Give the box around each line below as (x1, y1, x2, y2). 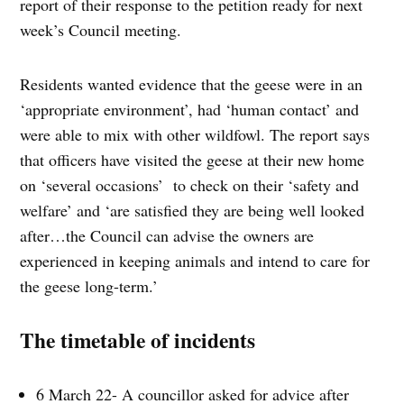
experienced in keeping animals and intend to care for (20, 249, 371, 271)
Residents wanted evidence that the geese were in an (20, 72, 363, 95)
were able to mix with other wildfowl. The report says (20, 123, 371, 145)
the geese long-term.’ (20, 274, 159, 297)
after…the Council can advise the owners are (20, 224, 315, 246)
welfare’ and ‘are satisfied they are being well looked (20, 198, 365, 221)
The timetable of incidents (20, 324, 256, 355)
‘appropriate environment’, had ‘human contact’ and (20, 97, 360, 120)
